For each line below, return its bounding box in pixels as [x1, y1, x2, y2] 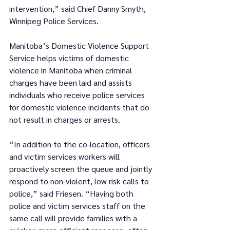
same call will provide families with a [9, 213, 139, 224]
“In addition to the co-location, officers [9, 139, 152, 150]
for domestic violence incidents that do [9, 102, 151, 113]
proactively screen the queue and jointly [9, 163, 154, 175]
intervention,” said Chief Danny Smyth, [9, 3, 148, 14]
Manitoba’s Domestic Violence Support [9, 40, 151, 51]
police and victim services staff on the [9, 200, 147, 212]
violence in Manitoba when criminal [9, 65, 134, 76]
